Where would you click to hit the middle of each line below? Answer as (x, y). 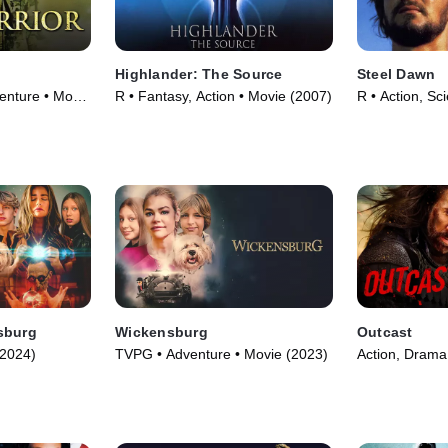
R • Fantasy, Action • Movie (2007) (224, 96)
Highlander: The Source (199, 74)
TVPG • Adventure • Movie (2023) (222, 353)
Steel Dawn (396, 74)
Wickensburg (161, 331)
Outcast (384, 331)
